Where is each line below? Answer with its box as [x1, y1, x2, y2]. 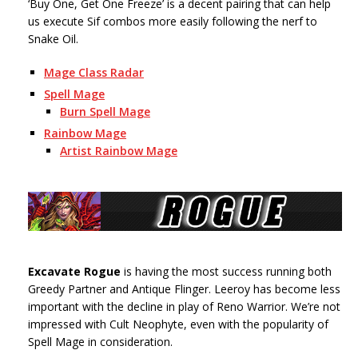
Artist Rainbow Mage [60, 143, 177, 159]
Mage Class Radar [44, 65, 144, 81]
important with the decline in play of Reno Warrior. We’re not [28, 298, 340, 314]
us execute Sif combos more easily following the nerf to [28, 14, 317, 30]
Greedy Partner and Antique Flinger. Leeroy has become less [28, 280, 340, 296]
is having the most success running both [121, 263, 332, 279]
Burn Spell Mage [60, 104, 150, 120]
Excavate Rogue [28, 263, 121, 279]
